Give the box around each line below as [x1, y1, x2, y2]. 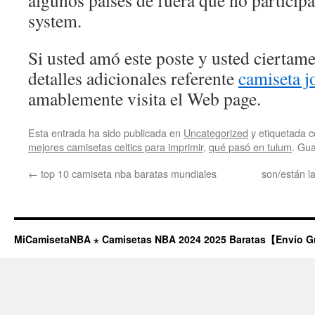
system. [28, 8, 82, 32]
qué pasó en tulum [209, 139, 292, 154]
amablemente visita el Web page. [28, 86, 261, 110]
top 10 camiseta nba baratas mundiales [38, 166, 217, 181]
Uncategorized [184, 125, 248, 140]
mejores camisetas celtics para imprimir [28, 139, 203, 154]
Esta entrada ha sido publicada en [28, 125, 184, 140]
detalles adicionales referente [28, 66, 238, 90]
